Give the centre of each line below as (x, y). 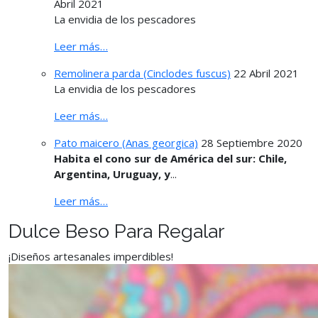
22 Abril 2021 (266, 73)
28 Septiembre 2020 (252, 142)
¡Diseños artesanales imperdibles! (91, 256)
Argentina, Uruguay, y (112, 174)
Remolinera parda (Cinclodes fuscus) (142, 73)
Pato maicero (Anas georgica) (126, 142)
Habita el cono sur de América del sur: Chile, (170, 158)
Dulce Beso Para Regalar (116, 231)
